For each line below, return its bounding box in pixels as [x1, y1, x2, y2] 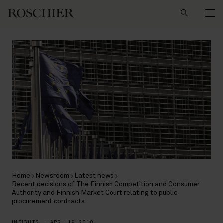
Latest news [74, 172, 114, 180]
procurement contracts [12, 198, 85, 205]
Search [95, 3, 117, 10]
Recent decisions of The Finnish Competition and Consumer [12, 181, 200, 188]
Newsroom [35, 172, 69, 180]
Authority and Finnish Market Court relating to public [12, 189, 177, 197]
